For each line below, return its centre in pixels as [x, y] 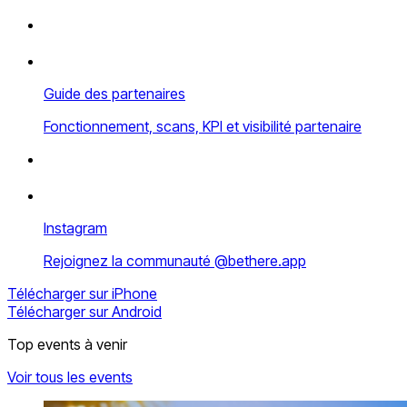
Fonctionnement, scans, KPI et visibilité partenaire [203, 126]
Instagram [75, 228]
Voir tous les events [70, 377]
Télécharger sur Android [84, 312]
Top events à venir [67, 344]
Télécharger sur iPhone [82, 293]
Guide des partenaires [114, 94]
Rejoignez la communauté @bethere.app [175, 261]
